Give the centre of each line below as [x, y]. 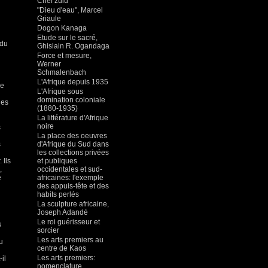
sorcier [48, 230]
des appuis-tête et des [73, 186]
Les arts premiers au [70, 240]
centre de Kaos [62, 248]
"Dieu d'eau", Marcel [70, 10]
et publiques [57, 161]
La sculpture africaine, [73, 204]
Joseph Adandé [63, 212]
